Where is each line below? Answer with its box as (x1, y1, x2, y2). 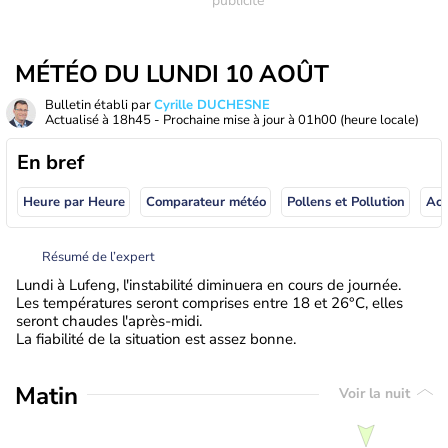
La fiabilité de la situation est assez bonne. (16, 328, 296, 349)
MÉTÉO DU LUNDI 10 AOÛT (15, 58, 329, 90)
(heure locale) (340, 111, 419, 129)
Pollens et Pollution (286, 193, 405, 212)
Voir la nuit (339, 384, 414, 404)
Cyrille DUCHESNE (154, 96, 270, 114)
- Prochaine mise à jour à (151, 111, 298, 129)
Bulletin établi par (45, 96, 154, 114)
